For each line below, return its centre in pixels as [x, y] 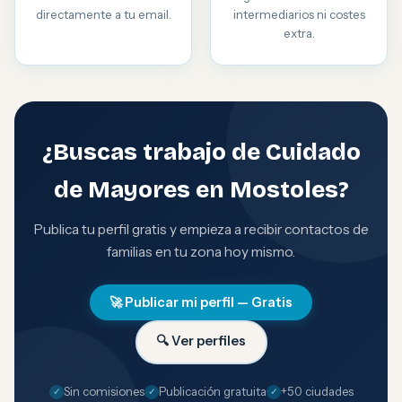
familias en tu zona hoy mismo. [201, 252]
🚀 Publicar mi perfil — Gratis [201, 302]
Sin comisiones [104, 391]
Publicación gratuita [212, 391]
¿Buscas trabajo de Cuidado [201, 152]
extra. [299, 33]
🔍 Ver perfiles [201, 341]
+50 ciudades [317, 391]
